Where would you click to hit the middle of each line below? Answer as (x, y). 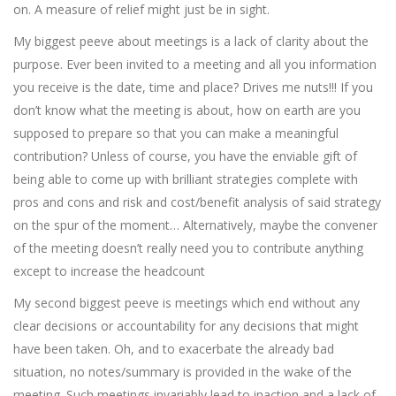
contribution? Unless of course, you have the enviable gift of (185, 156)
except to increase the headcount (109, 271)
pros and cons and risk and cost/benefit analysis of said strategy (197, 202)
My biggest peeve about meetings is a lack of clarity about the (191, 41)
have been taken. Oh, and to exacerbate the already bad (174, 349)
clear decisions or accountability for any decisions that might (186, 326)
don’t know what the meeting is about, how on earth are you (187, 110)
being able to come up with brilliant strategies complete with (186, 179)
